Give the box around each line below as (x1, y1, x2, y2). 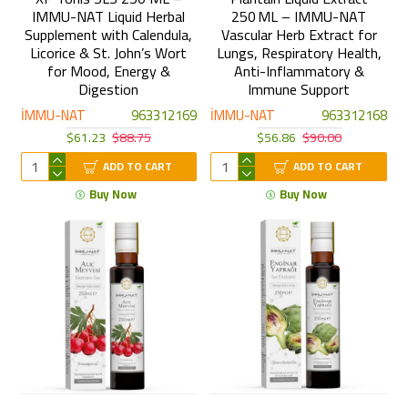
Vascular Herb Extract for (220, 21, 377, 49)
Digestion (78, 76, 139, 104)
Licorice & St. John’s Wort (30, 39, 188, 67)
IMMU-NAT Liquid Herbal (32, 3, 186, 31)
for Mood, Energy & (46, 57, 170, 86)
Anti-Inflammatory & (233, 57, 364, 86)
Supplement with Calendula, (25, 21, 193, 49)
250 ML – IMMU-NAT (231, 3, 367, 31)
